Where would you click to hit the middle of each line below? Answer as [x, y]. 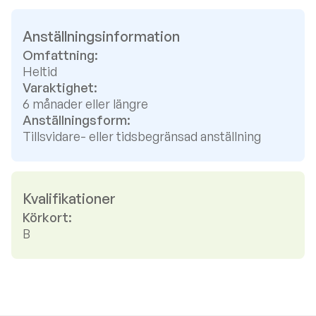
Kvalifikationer [69, 199]
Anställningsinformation [101, 36]
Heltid [40, 71]
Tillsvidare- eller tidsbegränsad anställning [142, 136]
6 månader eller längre [85, 104]
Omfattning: [60, 55]
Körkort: [47, 217]
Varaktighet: [60, 87]
